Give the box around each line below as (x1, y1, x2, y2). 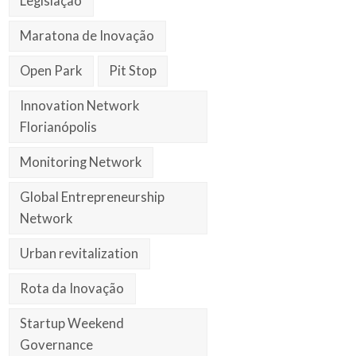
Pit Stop (109, 63, 157, 79)
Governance (20, 336, 94, 353)
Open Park (20, 63, 83, 79)
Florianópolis (20, 118, 98, 135)
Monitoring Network (20, 153, 142, 170)
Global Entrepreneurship (20, 188, 165, 205)
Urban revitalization (20, 245, 139, 261)
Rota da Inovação (20, 280, 125, 296)
